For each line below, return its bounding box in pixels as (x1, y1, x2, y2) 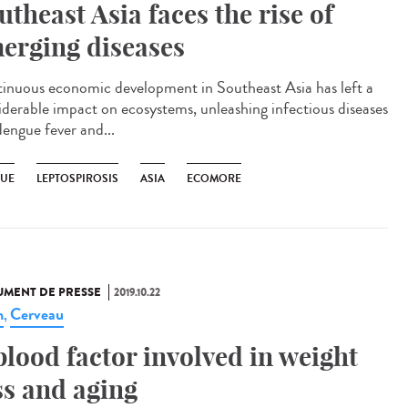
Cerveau (10, 302, 64, 326)
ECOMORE (187, 170, 241, 187)
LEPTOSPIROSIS (36, 170, 118, 187)
